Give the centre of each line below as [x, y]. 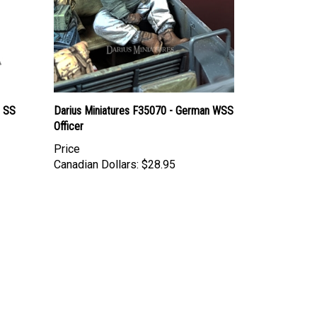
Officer [69, 126]
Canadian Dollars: [96, 164]
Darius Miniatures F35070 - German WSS [144, 110]
